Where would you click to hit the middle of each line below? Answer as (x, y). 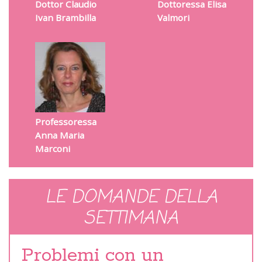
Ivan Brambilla (65, 17)
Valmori (173, 17)
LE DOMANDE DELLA (131, 197)
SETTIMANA (131, 218)
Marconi (52, 148)
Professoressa (65, 121)
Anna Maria (59, 135)
